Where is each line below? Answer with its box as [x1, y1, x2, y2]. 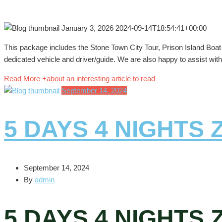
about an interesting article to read [47, 74, 155, 83]
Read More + [4, 74, 47, 83]
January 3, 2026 [61, 24, 115, 33]
